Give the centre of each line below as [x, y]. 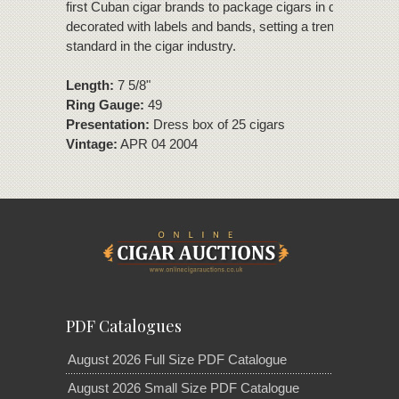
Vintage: [92, 143]
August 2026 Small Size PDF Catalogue [183, 387]
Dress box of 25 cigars [217, 124]
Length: [90, 85]
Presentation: [108, 124]
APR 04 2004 [158, 143]
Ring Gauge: [105, 104]
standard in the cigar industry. [151, 45]
